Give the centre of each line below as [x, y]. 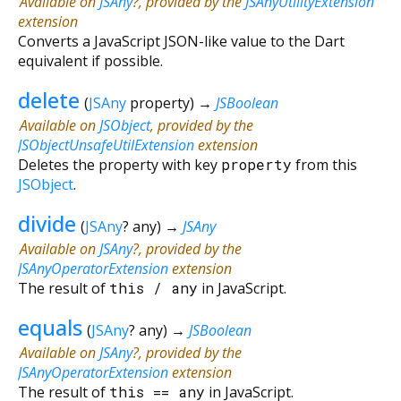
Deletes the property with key [119, 164]
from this [324, 164]
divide [47, 223]
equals [50, 327]
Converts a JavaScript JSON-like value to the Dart [181, 41]
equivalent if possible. [90, 60]
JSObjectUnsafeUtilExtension [106, 145]
